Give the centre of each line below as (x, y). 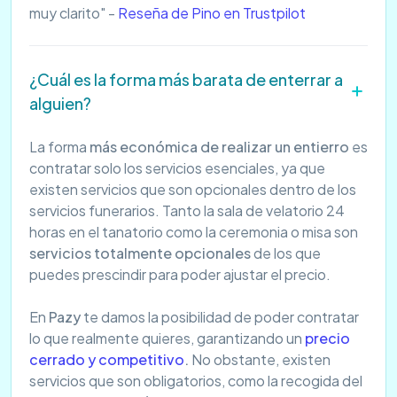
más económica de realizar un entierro (219, 147)
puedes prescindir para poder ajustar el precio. (180, 275)
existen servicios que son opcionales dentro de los (193, 190)
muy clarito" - (74, 13)
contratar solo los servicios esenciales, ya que (177, 168)
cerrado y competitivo (107, 360)
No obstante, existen (260, 360)
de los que (286, 253)
